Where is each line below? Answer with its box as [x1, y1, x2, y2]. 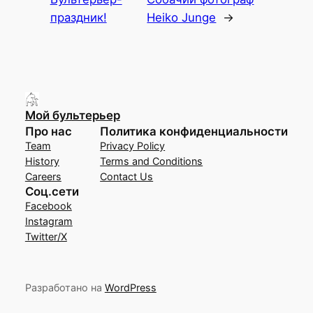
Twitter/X [24, 231, 67, 243]
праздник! [50, 10, 107, 25]
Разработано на [24, 281, 105, 293]
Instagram [24, 215, 73, 228]
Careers [24, 170, 61, 183]
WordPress [104, 281, 156, 293]
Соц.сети [24, 184, 79, 199]
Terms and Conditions [100, 155, 203, 168]
